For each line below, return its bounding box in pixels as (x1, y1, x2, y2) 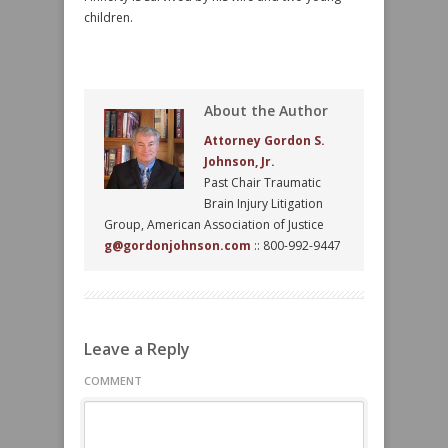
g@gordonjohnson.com (104, 237, 251, 254)
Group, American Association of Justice (104, 216, 324, 233)
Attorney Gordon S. (204, 132, 325, 149)
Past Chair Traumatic (204, 174, 321, 191)
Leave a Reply (84, 338, 190, 360)
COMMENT (84, 373, 142, 388)
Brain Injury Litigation (204, 195, 323, 212)
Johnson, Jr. (204, 153, 275, 170)
